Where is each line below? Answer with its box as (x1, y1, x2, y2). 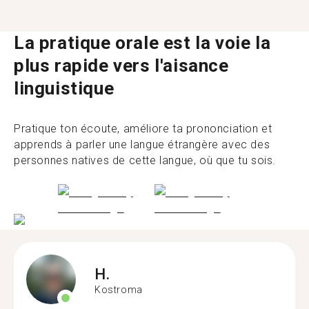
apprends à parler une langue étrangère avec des (14, 138, 270, 151)
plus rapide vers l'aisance (14, 55, 229, 76)
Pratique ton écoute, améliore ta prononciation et (14, 122, 272, 135)
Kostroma (94, 284, 143, 295)
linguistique (14, 78, 114, 99)
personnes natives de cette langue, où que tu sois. (14, 154, 277, 167)
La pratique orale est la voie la (14, 32, 271, 53)
